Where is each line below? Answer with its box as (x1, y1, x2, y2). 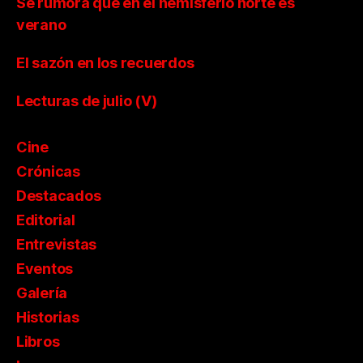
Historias (16, 308, 79, 326)
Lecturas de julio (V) (16, 92, 157, 109)
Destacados (16, 186, 101, 204)
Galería (16, 284, 68, 301)
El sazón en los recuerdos (16, 53, 194, 71)
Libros (16, 332, 60, 350)
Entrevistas (16, 235, 97, 253)
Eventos (16, 259, 74, 277)
